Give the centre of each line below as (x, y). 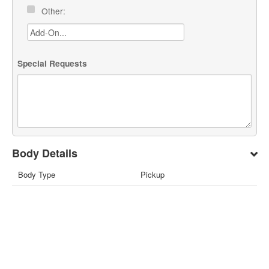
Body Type (37, 174)
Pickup (153, 174)
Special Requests (53, 63)
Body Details (45, 153)
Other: (55, 11)
